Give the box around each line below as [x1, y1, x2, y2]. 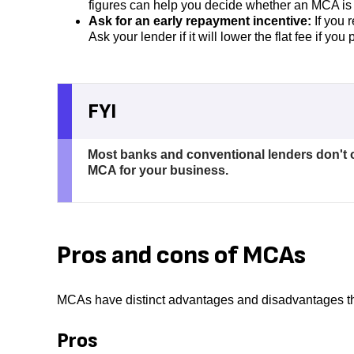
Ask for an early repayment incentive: [88, 14, 311, 28]
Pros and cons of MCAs [57, 240, 311, 272]
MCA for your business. [87, 164, 228, 178]
